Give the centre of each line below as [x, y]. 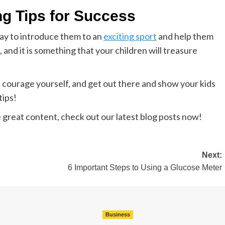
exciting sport [130, 36]
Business [118, 214]
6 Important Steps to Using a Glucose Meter [145, 167]
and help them [185, 36]
